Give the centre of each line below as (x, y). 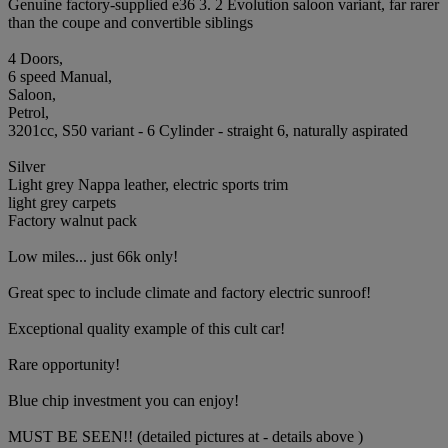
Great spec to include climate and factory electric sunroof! (189, 292)
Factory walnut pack (72, 220)
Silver (26, 166)
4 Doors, (35, 58)
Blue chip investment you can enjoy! (123, 400)
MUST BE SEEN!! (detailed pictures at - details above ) (185, 436)
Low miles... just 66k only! (93, 256)
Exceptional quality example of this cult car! (146, 328)
